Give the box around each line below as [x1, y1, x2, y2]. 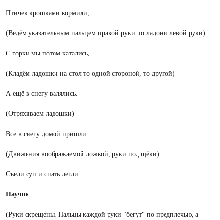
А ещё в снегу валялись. [6, 90, 78, 97]
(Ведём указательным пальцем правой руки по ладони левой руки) [6, 29, 205, 37]
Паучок [6, 191, 29, 198]
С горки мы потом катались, [6, 50, 90, 57]
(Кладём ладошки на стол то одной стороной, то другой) [6, 70, 175, 77]
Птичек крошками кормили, [6, 9, 89, 17]
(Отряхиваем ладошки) [6, 110, 74, 117]
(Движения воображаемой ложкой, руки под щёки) [6, 150, 159, 158]
